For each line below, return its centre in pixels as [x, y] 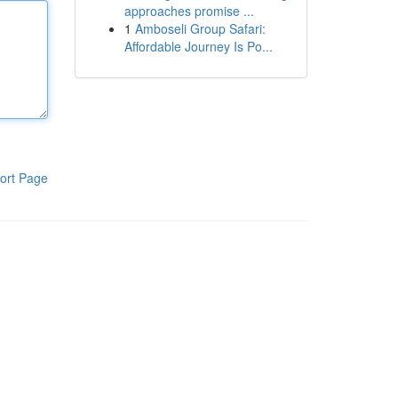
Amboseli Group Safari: [200, 28]
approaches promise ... [189, 11]
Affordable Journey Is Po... [198, 46]
